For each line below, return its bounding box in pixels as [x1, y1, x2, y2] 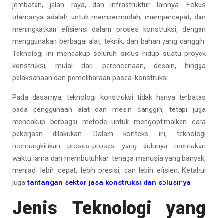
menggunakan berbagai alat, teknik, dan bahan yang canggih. [12, 37, 206, 46]
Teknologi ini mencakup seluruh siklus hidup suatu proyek [12, 49, 206, 58]
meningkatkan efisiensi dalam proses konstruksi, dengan [12, 25, 206, 34]
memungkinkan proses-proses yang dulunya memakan [12, 142, 206, 150]
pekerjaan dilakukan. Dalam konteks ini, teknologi [12, 129, 206, 138]
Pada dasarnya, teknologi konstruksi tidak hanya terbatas [12, 93, 206, 102]
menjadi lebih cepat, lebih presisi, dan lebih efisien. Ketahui [12, 166, 206, 175]
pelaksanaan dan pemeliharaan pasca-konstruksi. [12, 73, 169, 82]
